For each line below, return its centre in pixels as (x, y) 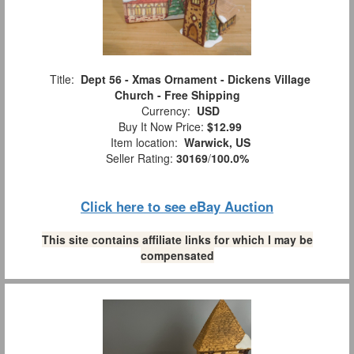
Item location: (144, 143)
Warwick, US (217, 143)
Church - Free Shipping (177, 95)
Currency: (166, 111)
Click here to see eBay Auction (177, 207)
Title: (62, 79)
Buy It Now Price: (160, 127)
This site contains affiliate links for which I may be (177, 240)
